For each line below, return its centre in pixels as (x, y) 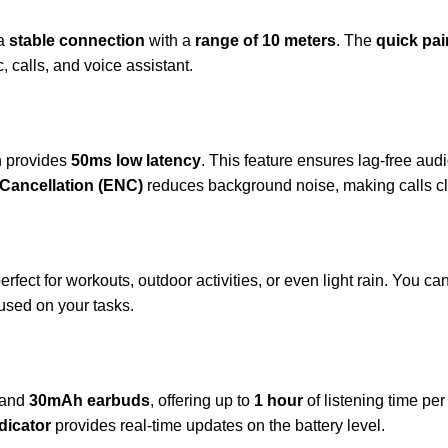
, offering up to (202, 400)
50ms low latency (136, 160)
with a (170, 40)
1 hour (278, 400)
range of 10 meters (265, 40)
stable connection (77, 40)
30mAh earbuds (89, 400)
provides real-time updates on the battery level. (218, 425)
